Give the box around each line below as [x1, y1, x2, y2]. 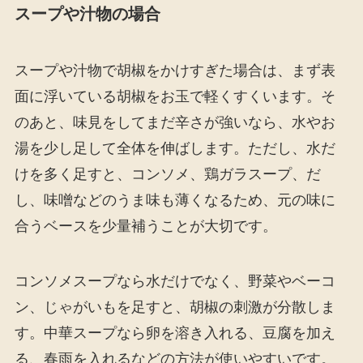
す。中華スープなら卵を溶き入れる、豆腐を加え [14, 324, 335, 341]
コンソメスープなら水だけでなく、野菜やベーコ [14, 272, 335, 289]
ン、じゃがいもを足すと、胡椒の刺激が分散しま [14, 298, 335, 315]
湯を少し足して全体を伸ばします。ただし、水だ [14, 139, 335, 156]
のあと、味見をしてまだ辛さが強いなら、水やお [14, 113, 335, 130]
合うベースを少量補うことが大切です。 [14, 217, 277, 234]
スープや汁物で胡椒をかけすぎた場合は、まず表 [14, 62, 335, 79]
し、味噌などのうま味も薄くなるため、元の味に [14, 191, 335, 208]
